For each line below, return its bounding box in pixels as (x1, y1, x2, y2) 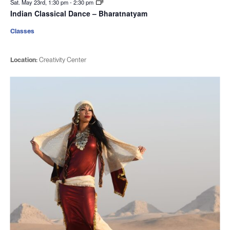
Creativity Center (37, 56, 86, 64)
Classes (10, 27, 34, 35)
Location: (10, 56, 37, 64)
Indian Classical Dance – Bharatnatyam (10, 8, 147, 18)
